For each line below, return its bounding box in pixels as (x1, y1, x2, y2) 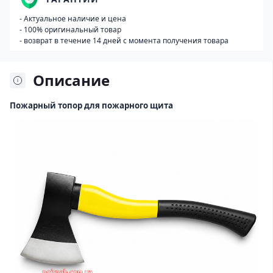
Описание (33, 70, 110, 90)
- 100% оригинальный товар (19, 24, 121, 35)
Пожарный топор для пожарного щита (10, 100, 175, 111)
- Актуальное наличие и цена (19, 13, 126, 24)
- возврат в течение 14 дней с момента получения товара (19, 35, 229, 46)
